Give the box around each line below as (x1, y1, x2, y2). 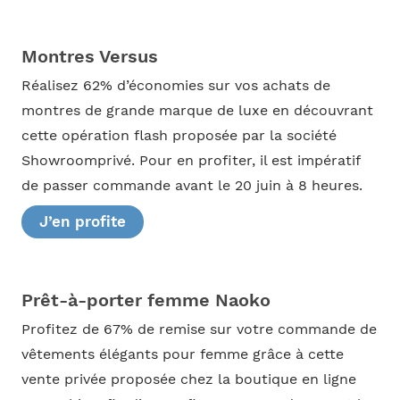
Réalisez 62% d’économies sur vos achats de (21, 77, 330, 94)
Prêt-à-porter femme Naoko (21, 289, 271, 312)
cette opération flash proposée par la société (21, 127, 337, 144)
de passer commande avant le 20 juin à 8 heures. (21, 177, 362, 194)
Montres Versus (21, 45, 158, 67)
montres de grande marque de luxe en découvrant (21, 102, 373, 119)
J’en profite (38, 212, 126, 231)
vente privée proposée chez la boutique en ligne (21, 371, 356, 388)
